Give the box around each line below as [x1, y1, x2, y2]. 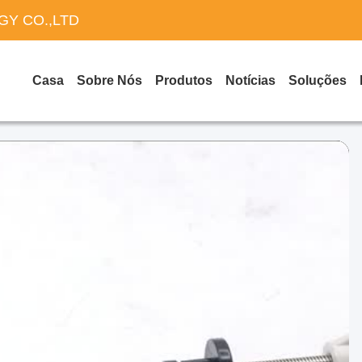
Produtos [155, 74, 213, 87]
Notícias [225, 74, 276, 87]
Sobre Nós [77, 74, 142, 87]
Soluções [288, 74, 347, 87]
